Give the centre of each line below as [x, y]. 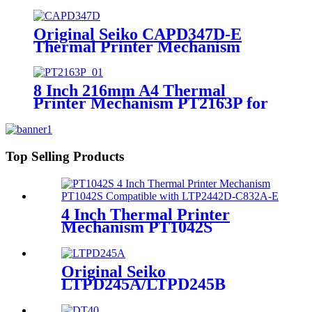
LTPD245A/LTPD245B [143, 284]
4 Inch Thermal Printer [146, 214]
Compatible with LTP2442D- [164, 239]
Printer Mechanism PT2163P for [151, 103]
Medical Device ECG [109, 116]
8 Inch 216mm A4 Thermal [130, 91]
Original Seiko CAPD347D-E [138, 34]
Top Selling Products [65, 157]
